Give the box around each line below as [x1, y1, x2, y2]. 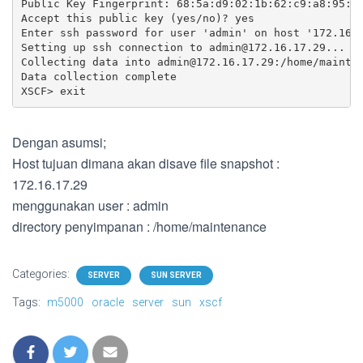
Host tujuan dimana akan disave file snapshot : [12, 153, 280, 173]
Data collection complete [20, 70, 177, 83]
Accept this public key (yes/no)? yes [20, 12, 254, 25]
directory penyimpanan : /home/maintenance [12, 216, 267, 236]
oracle [92, 295, 124, 309]
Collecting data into [20, 56, 157, 69]
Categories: [12, 267, 72, 280]
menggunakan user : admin [12, 195, 169, 215]
